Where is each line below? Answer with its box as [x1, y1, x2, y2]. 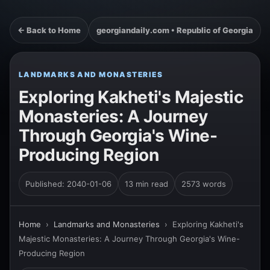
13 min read [125, 179, 168, 189]
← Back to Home [17, 25, 81, 35]
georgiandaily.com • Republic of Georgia [96, 25, 253, 35]
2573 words [181, 179, 226, 189]
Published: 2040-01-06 [25, 179, 111, 189]
